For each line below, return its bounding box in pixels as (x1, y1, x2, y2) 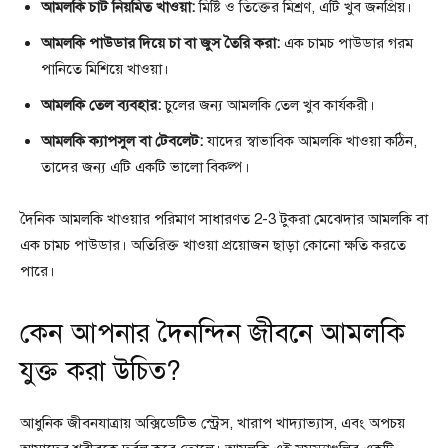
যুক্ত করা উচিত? (20, 353, 181, 388)
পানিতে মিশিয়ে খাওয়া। (41, 59, 169, 78)
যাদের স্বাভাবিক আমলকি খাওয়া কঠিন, (203, 131, 417, 150)
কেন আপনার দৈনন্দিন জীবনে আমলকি (20, 315, 405, 350)
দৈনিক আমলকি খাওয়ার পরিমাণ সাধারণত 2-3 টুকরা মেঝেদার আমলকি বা (20, 209, 428, 228)
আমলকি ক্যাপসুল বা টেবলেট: (41, 131, 203, 150)
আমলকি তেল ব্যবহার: (41, 95, 161, 114)
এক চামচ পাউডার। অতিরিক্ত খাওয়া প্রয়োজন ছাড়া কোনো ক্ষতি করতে (20, 235, 406, 254)
